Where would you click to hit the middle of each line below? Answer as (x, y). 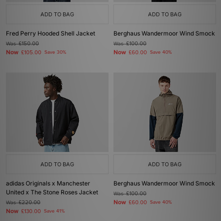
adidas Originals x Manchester (48, 183)
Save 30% (55, 52)
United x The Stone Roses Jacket (52, 192)
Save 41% (54, 211)
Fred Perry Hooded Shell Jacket (51, 33)
